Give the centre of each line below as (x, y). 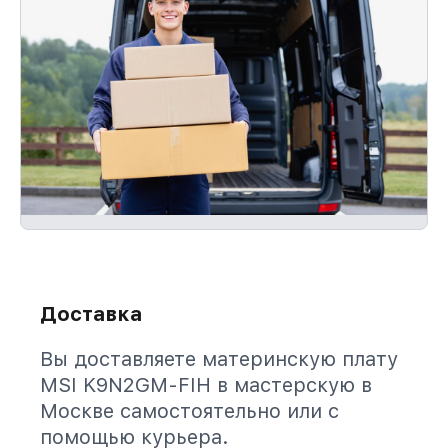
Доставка (91, 314)
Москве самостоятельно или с (189, 411)
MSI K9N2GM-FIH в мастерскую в (206, 385)
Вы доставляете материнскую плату (219, 359)
